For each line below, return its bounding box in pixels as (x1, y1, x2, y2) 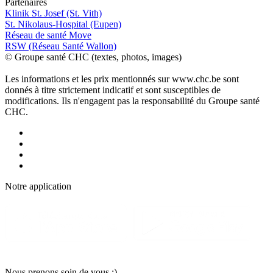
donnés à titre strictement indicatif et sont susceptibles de (5, 84, 221, 95)
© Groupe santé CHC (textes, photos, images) (5, 51, 182, 62)
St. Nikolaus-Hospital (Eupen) (5, 18, 121, 29)
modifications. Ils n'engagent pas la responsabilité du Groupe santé (5, 95, 260, 106)
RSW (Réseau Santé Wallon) (5, 40, 116, 51)
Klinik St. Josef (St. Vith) (5, 7, 102, 18)
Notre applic (5, 180, 52, 191)
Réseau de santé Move (5, 29, 91, 40)
